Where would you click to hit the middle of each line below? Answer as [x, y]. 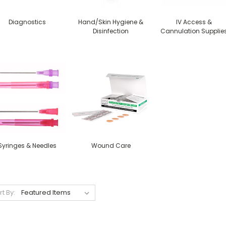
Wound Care [111, 146]
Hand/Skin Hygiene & [111, 22]
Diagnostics [27, 22]
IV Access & [194, 22]
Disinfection [111, 31]
